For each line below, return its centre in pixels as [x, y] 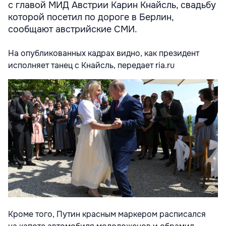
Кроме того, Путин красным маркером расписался [107, 214]
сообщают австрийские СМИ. [73, 29]
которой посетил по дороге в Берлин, [91, 17]
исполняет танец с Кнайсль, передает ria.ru [91, 65]
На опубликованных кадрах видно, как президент [104, 53]
